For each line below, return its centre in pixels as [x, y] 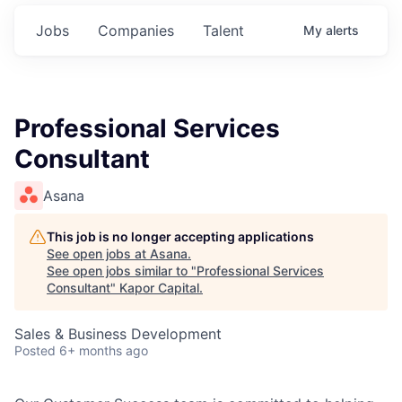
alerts [342, 31]
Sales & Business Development [118, 334]
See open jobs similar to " [122, 271]
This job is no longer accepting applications [180, 237]
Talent [223, 31]
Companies [136, 31]
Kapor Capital [159, 288]
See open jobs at [98, 254]
